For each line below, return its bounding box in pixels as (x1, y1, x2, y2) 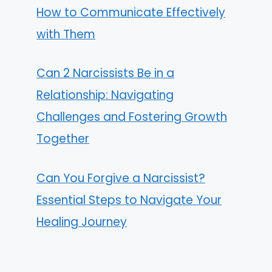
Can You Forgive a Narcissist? (36, 169, 205, 186)
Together (36, 131, 89, 148)
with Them (36, 25, 95, 42)
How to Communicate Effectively (36, 4, 225, 21)
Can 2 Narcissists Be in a (36, 65, 174, 82)
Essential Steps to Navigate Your (36, 191, 222, 208)
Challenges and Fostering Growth (36, 109, 227, 126)
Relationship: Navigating (36, 87, 174, 104)
